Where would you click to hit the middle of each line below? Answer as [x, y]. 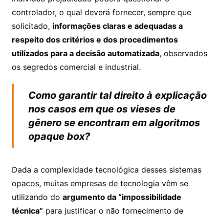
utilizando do [37, 197]
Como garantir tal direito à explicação [117, 96]
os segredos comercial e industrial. [77, 67]
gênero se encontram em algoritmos [114, 123]
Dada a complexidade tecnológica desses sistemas [106, 170]
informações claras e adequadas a [117, 26]
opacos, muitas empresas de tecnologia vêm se [100, 184]
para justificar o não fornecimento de [113, 211]
